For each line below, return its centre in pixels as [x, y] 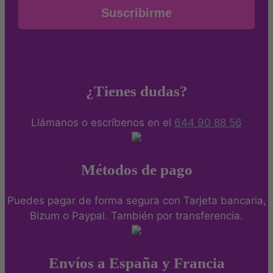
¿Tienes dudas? [136, 91]
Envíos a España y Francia [136, 263]
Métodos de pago [136, 169]
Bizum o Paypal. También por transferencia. [136, 216]
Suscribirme [136, 13]
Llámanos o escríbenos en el [103, 122]
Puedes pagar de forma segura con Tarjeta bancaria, [136, 201]
